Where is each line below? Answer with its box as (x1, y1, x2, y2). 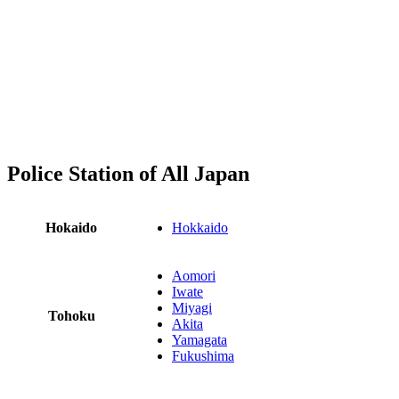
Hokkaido (172, 220, 228, 236)
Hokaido (45, 220, 97, 236)
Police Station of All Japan (7, 161, 249, 185)
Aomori (172, 268, 216, 284)
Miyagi (172, 300, 212, 316)
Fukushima (172, 348, 234, 364)
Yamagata (172, 332, 227, 348)
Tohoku (47, 308, 95, 324)
